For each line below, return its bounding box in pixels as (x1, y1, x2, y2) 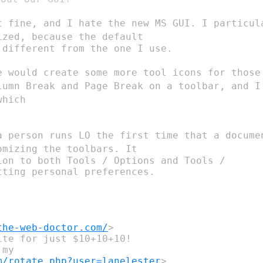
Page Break (85, 80, 150, 92)
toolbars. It (67, 143, 138, 154)
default (102, 31, 144, 42)
